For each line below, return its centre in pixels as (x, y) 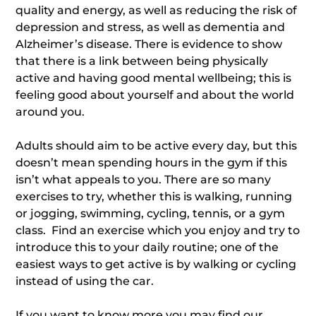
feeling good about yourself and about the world (155, 95)
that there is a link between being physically (142, 61)
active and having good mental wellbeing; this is (154, 78)
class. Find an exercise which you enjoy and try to (158, 230)
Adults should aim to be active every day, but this (157, 146)
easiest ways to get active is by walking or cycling (156, 264)
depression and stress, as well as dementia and (151, 27)
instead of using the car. (85, 281)
